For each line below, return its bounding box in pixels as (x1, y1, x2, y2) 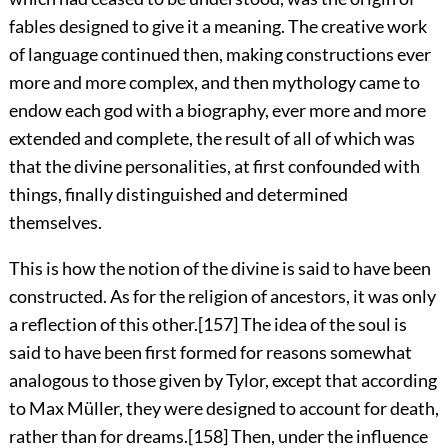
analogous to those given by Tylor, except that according (8, 368, 437, 391)
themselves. (8, 210, 102, 233)
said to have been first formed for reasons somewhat (8, 340, 412, 363)
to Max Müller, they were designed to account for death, (8, 396, 439, 419)
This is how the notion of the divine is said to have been (8, 256, 431, 279)
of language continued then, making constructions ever (8, 42, 431, 65)
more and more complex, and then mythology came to (8, 70, 420, 93)
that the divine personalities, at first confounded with (8, 154, 420, 177)
